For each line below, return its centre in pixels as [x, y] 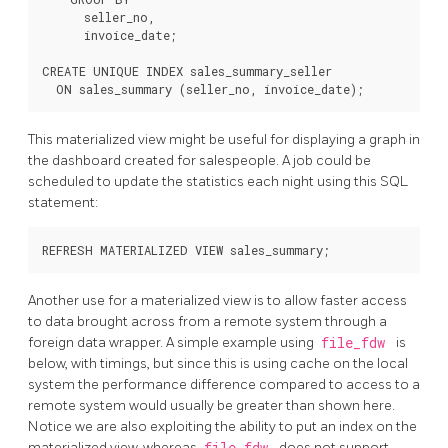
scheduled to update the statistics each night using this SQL [218, 181]
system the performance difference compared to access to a [224, 384]
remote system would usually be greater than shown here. [211, 405]
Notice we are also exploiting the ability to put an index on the [222, 426]
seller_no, [98, 16]
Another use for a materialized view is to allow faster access [217, 300]
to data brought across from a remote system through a [207, 321]
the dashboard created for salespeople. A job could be [199, 160]
